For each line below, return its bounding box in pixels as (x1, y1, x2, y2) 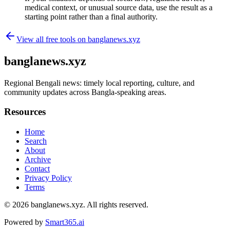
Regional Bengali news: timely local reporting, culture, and (4, 78, 195, 87)
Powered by (4, 218, 43, 227)
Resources (4, 106, 46, 118)
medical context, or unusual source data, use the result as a (25, 3, 213, 12)
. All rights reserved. (83, 200, 148, 209)
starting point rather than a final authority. (25, 12, 158, 21)
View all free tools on (16, 34, 88, 44)
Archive (25, 155, 51, 164)
